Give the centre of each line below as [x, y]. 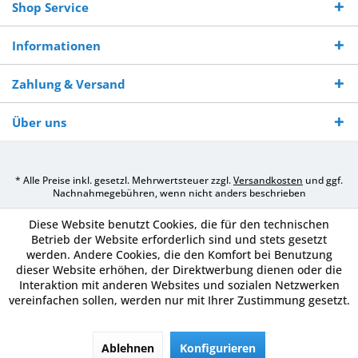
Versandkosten [268, 181]
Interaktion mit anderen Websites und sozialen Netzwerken [179, 285]
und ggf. [323, 181]
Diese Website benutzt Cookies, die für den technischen [179, 224]
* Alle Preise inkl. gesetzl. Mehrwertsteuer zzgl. [124, 181]
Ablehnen [128, 348]
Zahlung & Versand [69, 84]
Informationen [56, 46]
